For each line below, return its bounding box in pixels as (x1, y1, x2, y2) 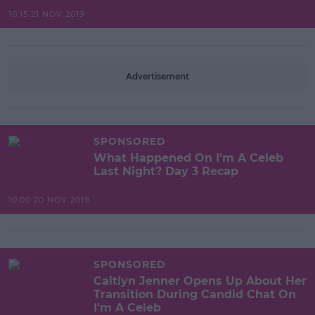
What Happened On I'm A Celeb (94, 150, 283, 165)
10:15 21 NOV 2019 (8, 8, 85, 19)
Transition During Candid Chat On (94, 287, 296, 301)
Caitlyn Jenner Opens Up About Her (94, 274, 307, 288)
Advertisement (126, 70, 189, 82)
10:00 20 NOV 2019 (8, 194, 90, 205)
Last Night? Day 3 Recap (94, 164, 238, 178)
